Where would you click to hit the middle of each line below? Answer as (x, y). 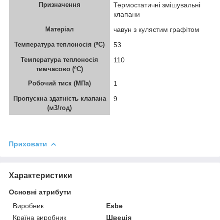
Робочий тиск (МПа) (59, 83)
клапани (127, 14)
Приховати (28, 144)
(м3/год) (59, 108)
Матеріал (59, 29)
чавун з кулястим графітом (156, 30)
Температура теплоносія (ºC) (59, 45)
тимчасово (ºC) (59, 69)
